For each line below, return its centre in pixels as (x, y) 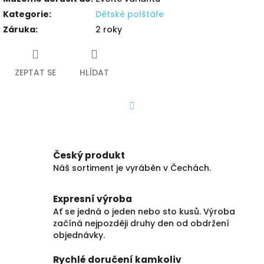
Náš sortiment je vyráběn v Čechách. (132, 168)
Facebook (153, 122)
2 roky (109, 29)
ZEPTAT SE (35, 72)
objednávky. (79, 235)
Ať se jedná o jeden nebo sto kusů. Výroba (144, 211)
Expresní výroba (93, 199)
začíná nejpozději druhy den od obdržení (141, 223)
